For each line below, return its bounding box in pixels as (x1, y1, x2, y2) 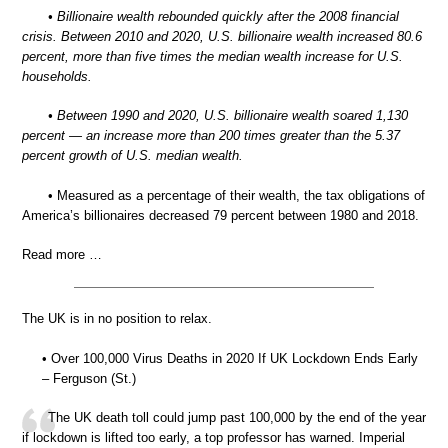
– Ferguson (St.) (42, 370, 136, 386)
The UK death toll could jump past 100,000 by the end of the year (48, 410, 426, 425)
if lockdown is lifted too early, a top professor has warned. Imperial (22, 430, 405, 445)
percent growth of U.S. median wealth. (22, 148, 243, 163)
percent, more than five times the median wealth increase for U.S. (22, 48, 403, 64)
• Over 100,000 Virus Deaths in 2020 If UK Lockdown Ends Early (42, 350, 418, 366)
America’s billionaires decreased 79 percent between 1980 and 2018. (22, 207, 419, 223)
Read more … (22, 247, 102, 262)
